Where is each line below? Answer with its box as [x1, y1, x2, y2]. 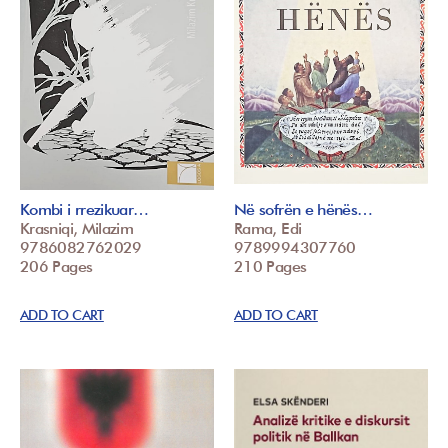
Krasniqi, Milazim [20, 218, 134, 238]
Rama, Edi [234, 218, 302, 238]
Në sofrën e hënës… [234, 199, 373, 219]
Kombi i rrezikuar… [20, 199, 149, 219]
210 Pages [234, 256, 307, 276]
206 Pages [20, 256, 93, 276]
